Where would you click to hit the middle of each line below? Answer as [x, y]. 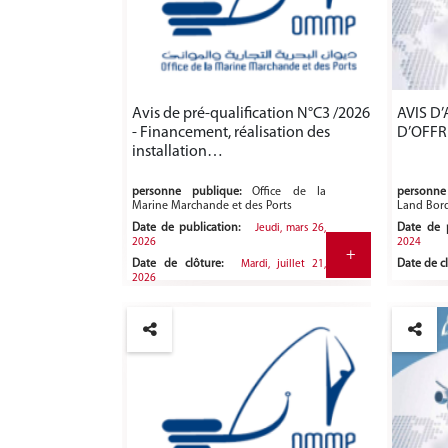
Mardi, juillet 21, [283, 265]
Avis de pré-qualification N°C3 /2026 [251, 114]
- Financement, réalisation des [231, 133]
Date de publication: [186, 228]
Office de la [289, 192]
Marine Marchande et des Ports [212, 206]
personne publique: [186, 192]
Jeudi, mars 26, [290, 229]
